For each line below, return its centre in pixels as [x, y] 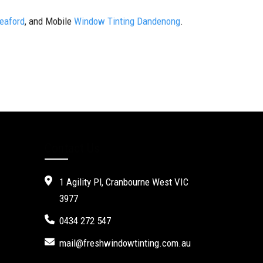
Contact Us [72, 148]
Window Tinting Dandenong [127, 21]
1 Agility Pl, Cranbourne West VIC [124, 182]
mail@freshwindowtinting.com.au [125, 243]
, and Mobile [49, 21]
